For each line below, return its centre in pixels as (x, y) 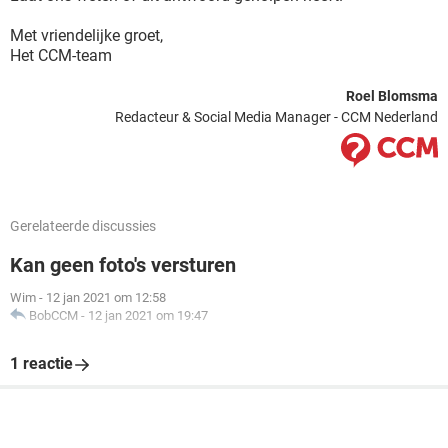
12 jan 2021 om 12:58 (106, 297)
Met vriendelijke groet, (86, 35)
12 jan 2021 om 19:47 (148, 315)
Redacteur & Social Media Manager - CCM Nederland (276, 117)
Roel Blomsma (392, 96)
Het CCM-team (61, 55)
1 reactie (41, 363)
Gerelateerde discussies (83, 226)
